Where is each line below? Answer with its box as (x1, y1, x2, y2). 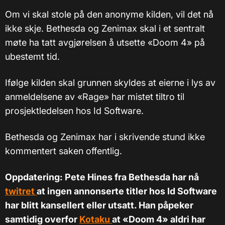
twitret (5, 186, 37, 197)
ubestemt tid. (5, 51, 60, 62)
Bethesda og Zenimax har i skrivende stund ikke (5, 132, 205, 143)
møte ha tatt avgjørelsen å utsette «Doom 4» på (5, 37, 205, 48)
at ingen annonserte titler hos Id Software (37, 186, 217, 197)
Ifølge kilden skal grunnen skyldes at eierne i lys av (5, 77, 215, 88)
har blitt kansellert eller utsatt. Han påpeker (5, 200, 193, 211)
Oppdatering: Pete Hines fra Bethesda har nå (5, 172, 199, 183)
